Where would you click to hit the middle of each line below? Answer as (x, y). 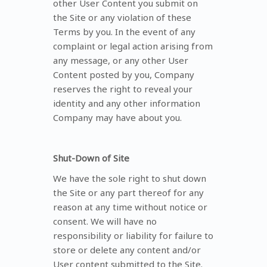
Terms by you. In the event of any (124, 31)
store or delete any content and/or (127, 249)
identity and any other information (127, 103)
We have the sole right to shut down (130, 178)
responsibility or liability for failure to (133, 235)
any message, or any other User (121, 60)
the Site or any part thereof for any (128, 192)
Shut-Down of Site (91, 158)
